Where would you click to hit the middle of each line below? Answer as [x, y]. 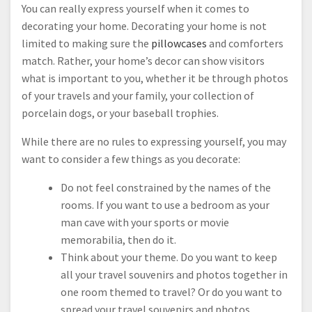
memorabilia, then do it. [118, 240]
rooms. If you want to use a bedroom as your [165, 205]
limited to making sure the [86, 44]
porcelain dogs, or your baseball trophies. [120, 113]
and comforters [245, 44]
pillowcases [179, 44]
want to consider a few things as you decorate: [131, 159]
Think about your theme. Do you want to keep [169, 257]
